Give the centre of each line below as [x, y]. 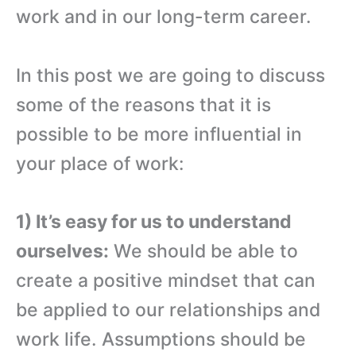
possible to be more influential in [159, 134]
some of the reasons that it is [143, 104]
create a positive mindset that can [166, 281]
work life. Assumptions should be [161, 340]
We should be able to [203, 252]
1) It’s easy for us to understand [154, 222]
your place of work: [100, 163]
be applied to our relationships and [168, 310]
